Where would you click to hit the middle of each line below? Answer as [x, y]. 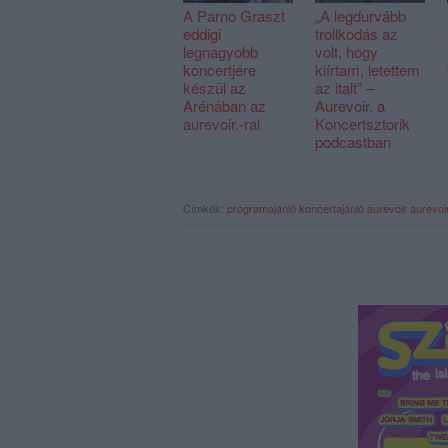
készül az [214, 88]
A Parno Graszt [234, 16]
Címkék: [205, 208]
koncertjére [219, 70]
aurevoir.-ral [221, 124]
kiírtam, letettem [367, 70]
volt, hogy [346, 52]
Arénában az [224, 106]
